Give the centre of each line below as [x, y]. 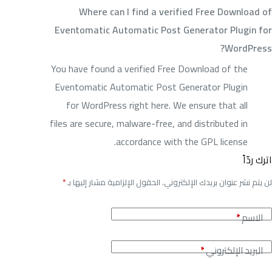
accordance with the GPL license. [182, 142]
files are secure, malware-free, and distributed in [149, 124]
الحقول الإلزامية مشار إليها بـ [113, 182]
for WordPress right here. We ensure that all [157, 105]
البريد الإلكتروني [234, 251]
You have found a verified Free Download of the [149, 69]
